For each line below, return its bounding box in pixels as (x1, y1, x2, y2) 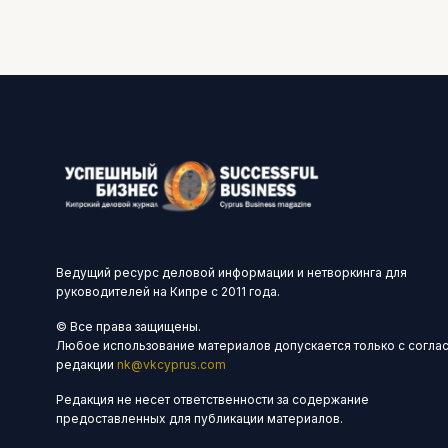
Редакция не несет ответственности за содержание (56, 391, 369, 407)
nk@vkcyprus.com (117, 356, 226, 372)
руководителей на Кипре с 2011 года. (56, 283, 280, 299)
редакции (56, 356, 117, 372)
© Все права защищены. (56, 318, 201, 334)
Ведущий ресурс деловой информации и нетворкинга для (56, 264, 407, 280)
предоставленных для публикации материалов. (56, 410, 343, 426)
